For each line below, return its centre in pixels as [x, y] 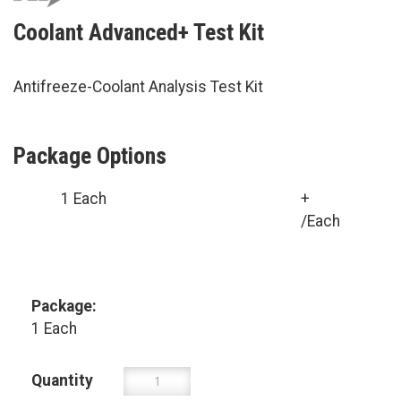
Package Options [90, 155]
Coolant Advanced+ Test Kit [139, 32]
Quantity [62, 381]
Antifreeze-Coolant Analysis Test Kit [138, 86]
